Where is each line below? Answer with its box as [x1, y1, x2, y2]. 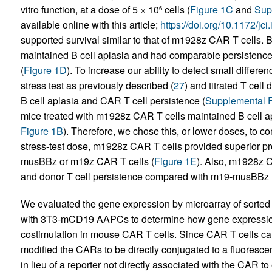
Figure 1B [20, 124, 63, 138]
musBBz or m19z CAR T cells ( [20, 154, 154, 168]
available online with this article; [20, 18, 160, 32]
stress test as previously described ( [20, 78, 174, 92]
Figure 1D [23, 63, 67, 77]
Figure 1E [154, 154, 197, 168]
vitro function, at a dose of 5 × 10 [20, 2, 159, 16]
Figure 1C [189, 2, 233, 16]
